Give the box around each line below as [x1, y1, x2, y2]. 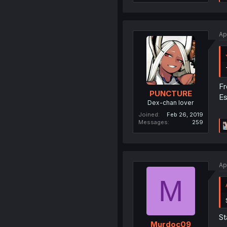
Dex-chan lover [147, 99, 194, 107]
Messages [138, 119, 168, 126]
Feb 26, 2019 [166, 111, 203, 119]
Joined [138, 111, 158, 119]
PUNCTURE [149, 89, 192, 99]
